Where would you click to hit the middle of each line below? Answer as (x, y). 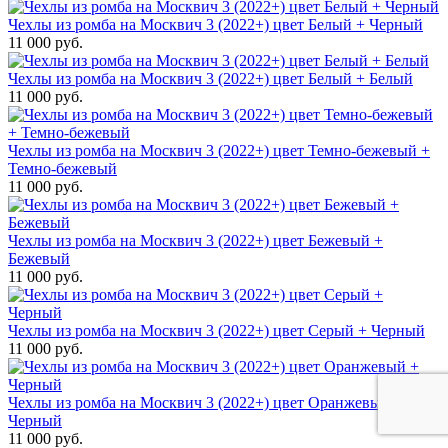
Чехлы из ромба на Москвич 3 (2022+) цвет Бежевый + (195, 241)
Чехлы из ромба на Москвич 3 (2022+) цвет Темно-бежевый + (219, 151)
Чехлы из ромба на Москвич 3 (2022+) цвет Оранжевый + (205, 403)
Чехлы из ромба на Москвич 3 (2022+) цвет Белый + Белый (210, 79)
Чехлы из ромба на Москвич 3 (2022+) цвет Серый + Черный (216, 331)
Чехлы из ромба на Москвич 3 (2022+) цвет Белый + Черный (215, 25)
